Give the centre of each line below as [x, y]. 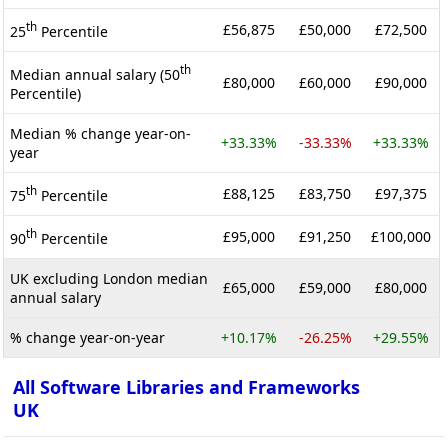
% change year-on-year [87, 337]
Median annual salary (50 [95, 74]
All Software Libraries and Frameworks [186, 386]
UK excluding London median [109, 278]
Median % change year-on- [100, 133]
